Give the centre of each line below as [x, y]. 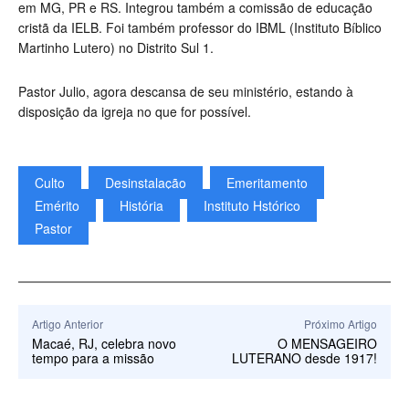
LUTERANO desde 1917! [304, 358]
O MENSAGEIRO [327, 344]
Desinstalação [146, 183]
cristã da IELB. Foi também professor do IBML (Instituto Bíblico [200, 28]
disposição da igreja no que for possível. [135, 112]
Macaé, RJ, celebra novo [104, 344]
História [142, 206]
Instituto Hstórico [252, 206]
